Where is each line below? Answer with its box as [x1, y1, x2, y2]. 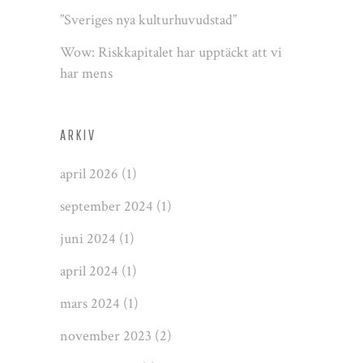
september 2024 [60, 197, 153, 216]
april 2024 [60, 262, 118, 281]
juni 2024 [60, 229, 116, 249]
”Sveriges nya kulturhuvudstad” [60, 11, 237, 30]
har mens [60, 64, 113, 83]
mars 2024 [60, 294, 120, 314]
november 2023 [60, 327, 152, 346]
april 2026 [60, 164, 118, 184]
